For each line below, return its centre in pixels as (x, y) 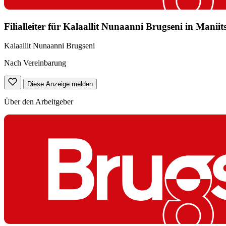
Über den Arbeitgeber (39, 102)
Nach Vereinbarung (35, 63)
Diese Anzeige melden (60, 84)
